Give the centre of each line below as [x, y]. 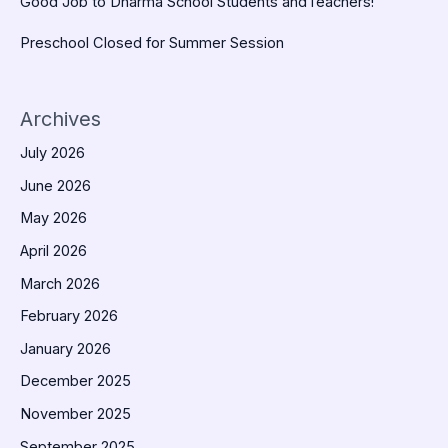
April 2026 [53, 250]
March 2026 [60, 283]
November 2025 [75, 414]
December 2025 [75, 381]
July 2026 [52, 153]
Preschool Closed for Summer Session [152, 43]
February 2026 [69, 316]
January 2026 [65, 348]
